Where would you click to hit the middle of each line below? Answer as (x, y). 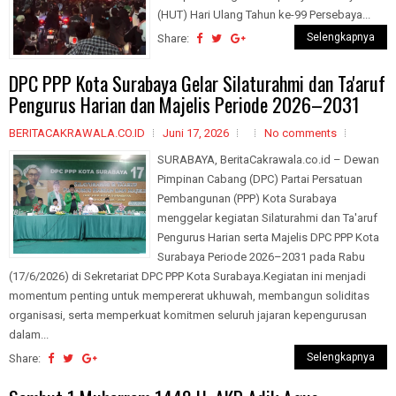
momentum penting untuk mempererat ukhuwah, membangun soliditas (189, 295)
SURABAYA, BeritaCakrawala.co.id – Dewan (268, 159)
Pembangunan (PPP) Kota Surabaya (247, 198)
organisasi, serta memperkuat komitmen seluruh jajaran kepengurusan (188, 315)
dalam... (29, 334)
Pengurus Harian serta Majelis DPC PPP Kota (268, 237)
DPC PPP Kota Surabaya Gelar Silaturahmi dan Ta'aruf (197, 83)
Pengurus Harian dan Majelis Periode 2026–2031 (184, 104)
